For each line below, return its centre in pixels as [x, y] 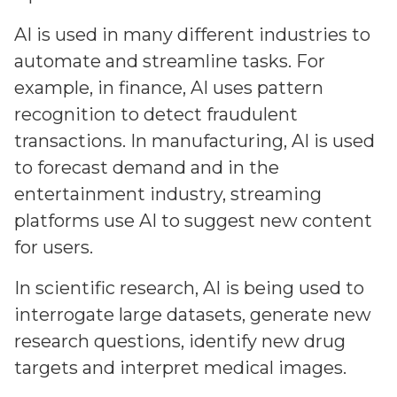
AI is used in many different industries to [192, 35]
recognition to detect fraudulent [156, 114]
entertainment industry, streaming [168, 194]
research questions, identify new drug [180, 341]
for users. [54, 247]
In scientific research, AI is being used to [189, 288]
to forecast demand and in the [147, 167]
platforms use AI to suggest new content [193, 221]
